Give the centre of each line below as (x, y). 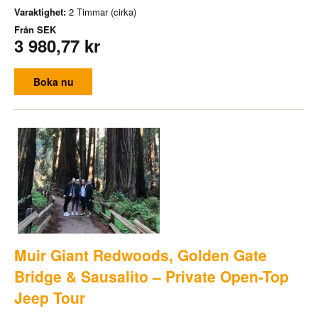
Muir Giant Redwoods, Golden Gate (141, 254)
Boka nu (53, 82)
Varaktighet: (42, 12)
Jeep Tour (50, 297)
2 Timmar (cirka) (103, 12)
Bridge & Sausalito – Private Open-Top (152, 276)
